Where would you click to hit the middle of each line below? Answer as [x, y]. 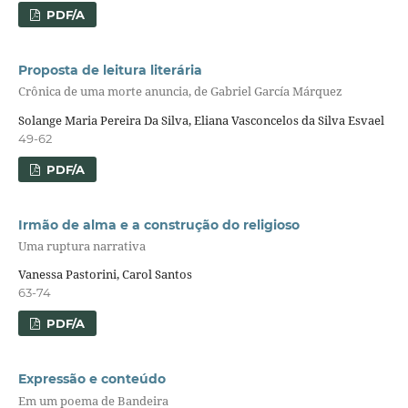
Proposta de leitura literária [110, 70]
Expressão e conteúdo [92, 379]
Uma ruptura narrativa [82, 245]
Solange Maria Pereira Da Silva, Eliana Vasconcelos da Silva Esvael [201, 120]
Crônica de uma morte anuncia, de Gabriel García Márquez [180, 92]
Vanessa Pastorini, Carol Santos [105, 275]
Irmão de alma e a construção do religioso [158, 224]
